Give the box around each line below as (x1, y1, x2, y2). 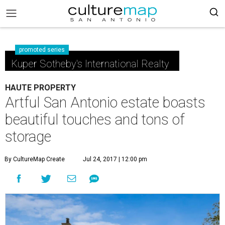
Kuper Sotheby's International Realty (11, 58, 169, 70)
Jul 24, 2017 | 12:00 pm (83, 156, 147, 163)
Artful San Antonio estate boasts (5, 94, 205, 111)
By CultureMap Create (5, 156, 65, 163)
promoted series (19, 46, 65, 53)
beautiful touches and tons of (5, 111, 185, 128)
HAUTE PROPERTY (5, 83, 76, 92)
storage (5, 128, 51, 145)
